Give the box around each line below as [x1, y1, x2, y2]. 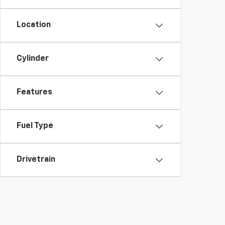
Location [17, 21, 51, 29]
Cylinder [17, 55, 49, 63]
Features [17, 88, 52, 96]
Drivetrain [17, 156, 55, 164]
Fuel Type [17, 122, 53, 130]
